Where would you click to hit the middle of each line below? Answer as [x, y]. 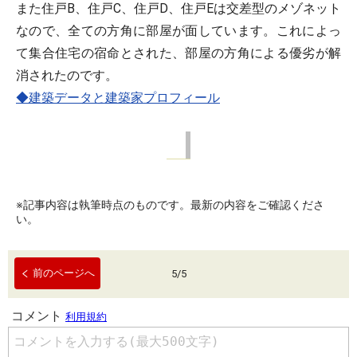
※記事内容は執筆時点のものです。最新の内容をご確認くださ [170, 205]
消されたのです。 [67, 75]
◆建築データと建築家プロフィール [118, 98]
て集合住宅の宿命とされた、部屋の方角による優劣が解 [178, 53]
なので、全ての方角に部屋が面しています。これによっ [178, 31]
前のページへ [64, 273]
